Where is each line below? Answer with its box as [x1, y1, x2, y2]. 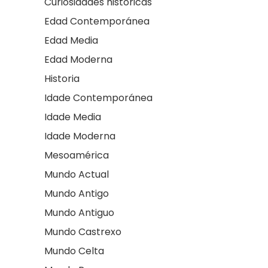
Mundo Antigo [44, 187, 109, 201]
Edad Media [44, 33, 98, 48]
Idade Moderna [44, 129, 115, 144]
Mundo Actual [44, 167, 109, 182]
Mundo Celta [44, 244, 104, 258]
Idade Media [44, 110, 101, 124]
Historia [44, 72, 80, 86]
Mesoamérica [44, 148, 109, 163]
